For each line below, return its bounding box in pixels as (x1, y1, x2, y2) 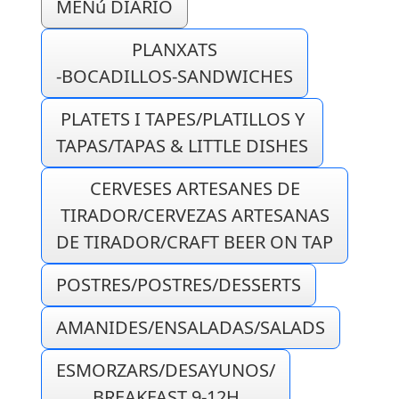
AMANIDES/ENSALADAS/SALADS (56, 315, 325, 339)
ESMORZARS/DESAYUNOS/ (56, 358, 275, 382)
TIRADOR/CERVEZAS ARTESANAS (60, 203, 330, 227)
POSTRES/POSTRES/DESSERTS (56, 273, 301, 297)
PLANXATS (132, 37, 217, 61)
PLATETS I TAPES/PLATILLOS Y (60, 107, 305, 131)
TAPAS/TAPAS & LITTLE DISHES (56, 134, 308, 158)
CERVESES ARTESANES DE (89, 176, 300, 200)
